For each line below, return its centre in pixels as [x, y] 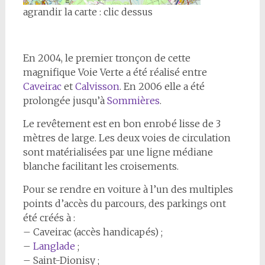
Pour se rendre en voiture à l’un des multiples [128, 189]
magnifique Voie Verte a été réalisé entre [115, 72]
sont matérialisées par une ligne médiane [118, 152]
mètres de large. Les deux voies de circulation [127, 138]
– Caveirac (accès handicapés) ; [93, 232]
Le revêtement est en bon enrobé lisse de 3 [122, 124]
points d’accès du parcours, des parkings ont [124, 203]
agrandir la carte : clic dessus [88, 12]
